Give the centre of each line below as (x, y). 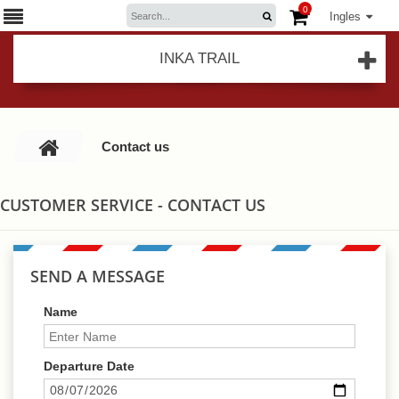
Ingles (345, 16)
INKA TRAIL (199, 58)
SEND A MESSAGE (98, 276)
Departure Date (89, 366)
